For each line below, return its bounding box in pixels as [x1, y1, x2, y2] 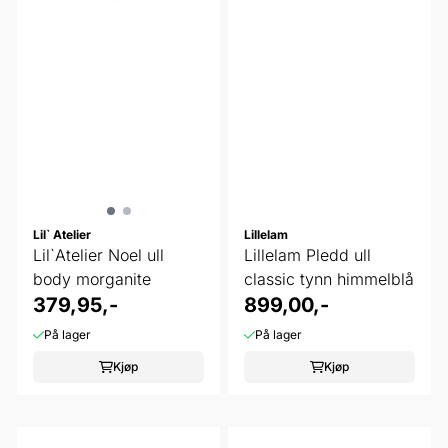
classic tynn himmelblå [244, 269, 414, 289]
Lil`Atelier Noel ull [33, 245, 164, 265]
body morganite [33, 269, 151, 289]
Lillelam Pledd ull [244, 245, 371, 265]
